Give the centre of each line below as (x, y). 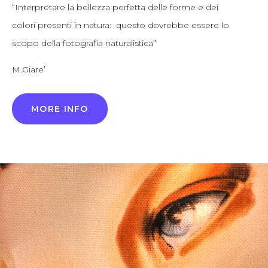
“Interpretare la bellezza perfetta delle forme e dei (115, 7)
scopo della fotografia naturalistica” (84, 43)
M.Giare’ (29, 69)
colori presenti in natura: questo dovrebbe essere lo (121, 25)
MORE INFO (60, 109)
